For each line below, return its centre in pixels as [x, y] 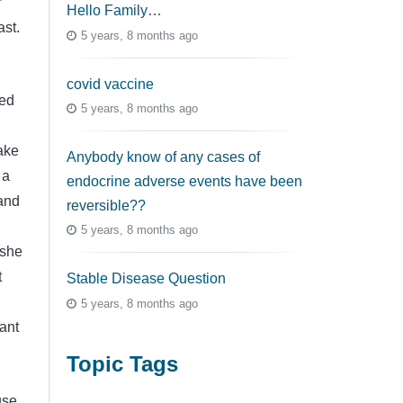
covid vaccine [110, 84]
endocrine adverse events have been [184, 182]
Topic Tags [122, 363]
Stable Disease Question [146, 279]
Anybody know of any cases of [163, 157]
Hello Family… [114, 11]
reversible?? [106, 206]
